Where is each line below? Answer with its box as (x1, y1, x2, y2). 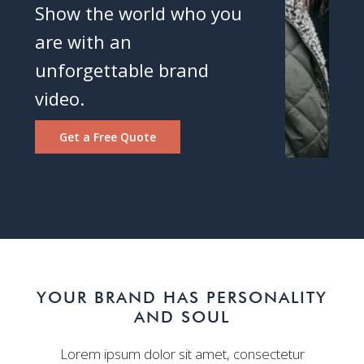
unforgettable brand (34, 57, 209, 82)
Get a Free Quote (58, 128, 156, 145)
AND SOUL (134, 307, 230, 327)
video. (34, 85, 84, 110)
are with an (34, 28, 132, 54)
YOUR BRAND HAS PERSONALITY (37, 288, 327, 307)
